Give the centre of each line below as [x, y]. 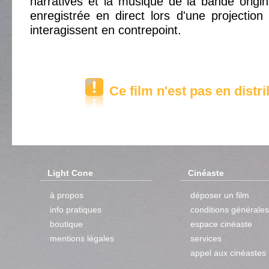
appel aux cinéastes [228, 253]
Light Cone [70, 173]
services [206, 238]
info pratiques [75, 210]
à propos [66, 195]
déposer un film [219, 195]
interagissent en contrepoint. [106, 30]
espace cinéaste [221, 224]
